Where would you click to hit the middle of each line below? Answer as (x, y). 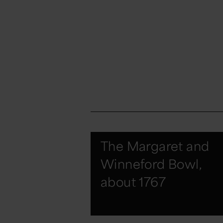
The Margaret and (155, 146)
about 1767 (133, 182)
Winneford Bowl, (151, 164)
